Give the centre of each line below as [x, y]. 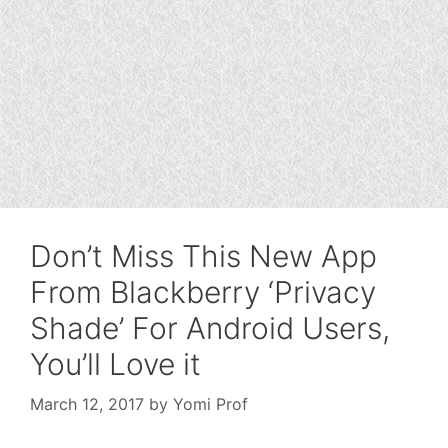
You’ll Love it [115, 364]
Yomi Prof [210, 404]
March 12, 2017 [87, 404]
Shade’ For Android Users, [210, 328]
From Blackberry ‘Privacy [203, 292]
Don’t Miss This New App [203, 256]
